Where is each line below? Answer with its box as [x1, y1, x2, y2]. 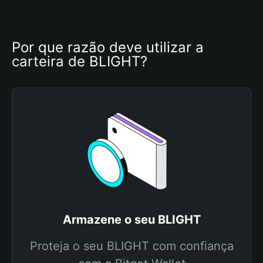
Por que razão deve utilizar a [12, 39, 204, 56]
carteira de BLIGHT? [12, 53, 147, 70]
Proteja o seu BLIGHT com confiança [29, 239, 234, 253]
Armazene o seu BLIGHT [62, 213, 201, 227]
